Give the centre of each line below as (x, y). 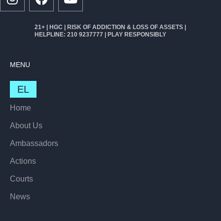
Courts (21, 179)
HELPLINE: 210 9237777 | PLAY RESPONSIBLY (100, 34)
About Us (26, 125)
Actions (23, 161)
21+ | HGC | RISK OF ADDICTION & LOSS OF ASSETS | (110, 27)
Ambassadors (34, 143)
